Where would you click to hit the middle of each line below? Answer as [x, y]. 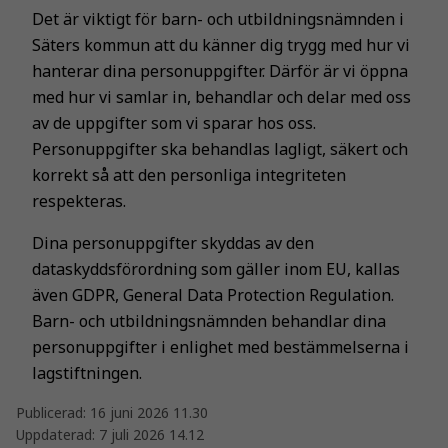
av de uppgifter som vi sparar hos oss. [174, 122]
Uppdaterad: [57, 434]
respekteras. [79, 200]
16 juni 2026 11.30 [149, 412]
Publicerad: [53, 412]
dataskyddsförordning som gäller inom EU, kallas [216, 268]
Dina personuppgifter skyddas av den [173, 242]
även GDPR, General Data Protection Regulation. [213, 294]
